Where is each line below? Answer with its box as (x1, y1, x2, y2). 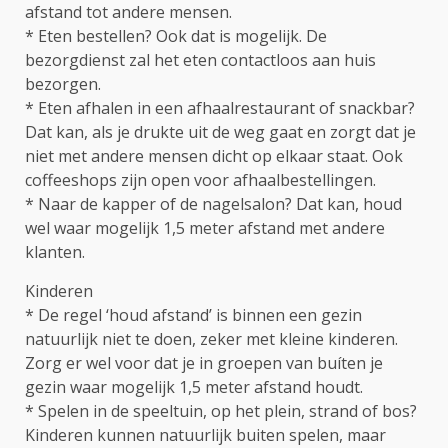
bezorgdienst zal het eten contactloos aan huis (25, 49, 376, 71)
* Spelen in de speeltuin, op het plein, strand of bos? (25, 400, 417, 422)
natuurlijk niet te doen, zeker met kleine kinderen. (25, 328, 398, 350)
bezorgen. (25, 73, 101, 95)
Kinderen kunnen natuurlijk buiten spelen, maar (25, 424, 386, 446)
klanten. (25, 241, 85, 263)
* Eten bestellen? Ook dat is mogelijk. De (25, 25, 327, 47)
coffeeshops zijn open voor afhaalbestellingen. (25, 169, 376, 191)
